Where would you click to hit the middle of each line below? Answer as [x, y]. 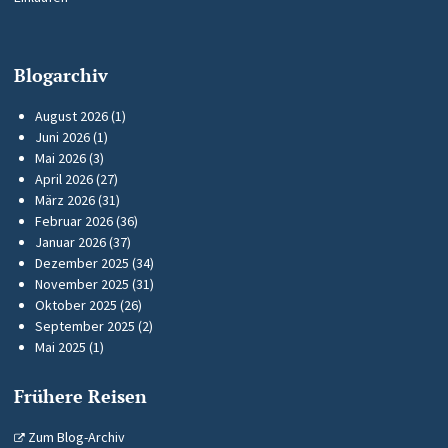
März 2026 [65, 200]
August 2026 [71, 116]
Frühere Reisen [80, 397]
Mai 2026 [60, 158]
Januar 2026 [70, 242]
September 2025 [85, 326]
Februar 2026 [74, 221]
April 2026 [64, 179]
